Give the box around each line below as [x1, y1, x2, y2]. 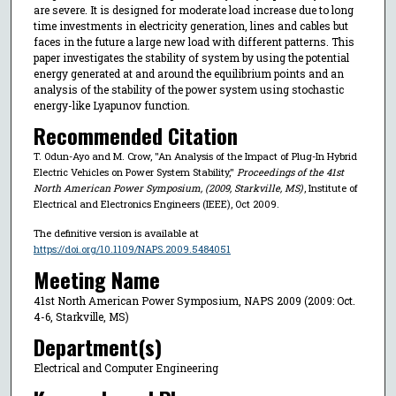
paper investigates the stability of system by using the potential [33, 49, 349, 65]
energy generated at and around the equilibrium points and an [33, 65, 344, 80]
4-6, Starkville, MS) [33, 308, 129, 324]
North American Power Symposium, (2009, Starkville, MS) [33, 181, 303, 195]
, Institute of [303, 181, 358, 195]
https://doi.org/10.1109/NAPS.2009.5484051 [33, 242, 231, 256]
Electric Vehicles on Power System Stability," [33, 165, 237, 179]
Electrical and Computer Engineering [33, 361, 218, 376]
